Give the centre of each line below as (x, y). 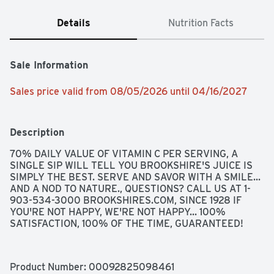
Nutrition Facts (201, 23)
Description (37, 133)
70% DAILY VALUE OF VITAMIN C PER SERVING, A (124, 154)
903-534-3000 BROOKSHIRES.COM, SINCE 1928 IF (126, 201)
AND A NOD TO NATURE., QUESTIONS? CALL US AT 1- (130, 189)
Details (73, 23)
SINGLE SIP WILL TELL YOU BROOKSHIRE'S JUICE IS (131, 166)
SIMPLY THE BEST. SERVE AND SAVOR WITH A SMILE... (135, 177)
